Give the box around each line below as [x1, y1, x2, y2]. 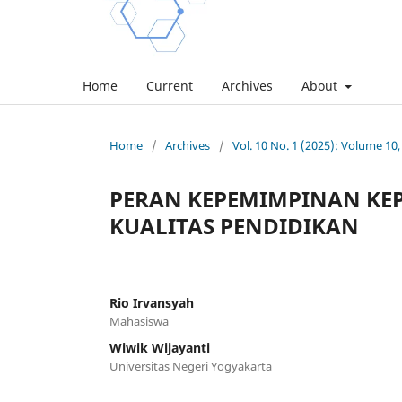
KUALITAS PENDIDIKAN [109, 210, 359, 240]
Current [146, 76, 193, 94]
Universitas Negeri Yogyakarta [109, 357, 272, 374]
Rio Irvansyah [109, 293, 194, 311]
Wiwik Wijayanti [109, 338, 210, 356]
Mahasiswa [109, 312, 169, 329]
